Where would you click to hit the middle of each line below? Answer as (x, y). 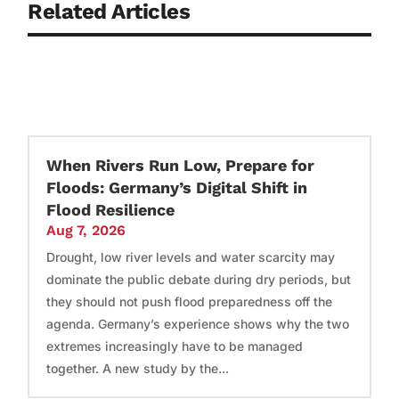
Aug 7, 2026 (86, 230)
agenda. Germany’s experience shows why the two (198, 323)
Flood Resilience (111, 209)
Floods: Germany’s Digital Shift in (177, 187)
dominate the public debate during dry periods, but (199, 279)
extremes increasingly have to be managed (175, 346)
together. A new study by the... (138, 368)
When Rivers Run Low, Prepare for (181, 165)
